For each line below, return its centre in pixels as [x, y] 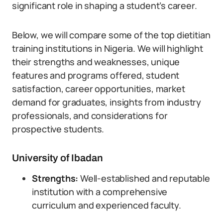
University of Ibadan [57, 158]
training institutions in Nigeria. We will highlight [108, 48]
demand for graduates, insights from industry [107, 102]
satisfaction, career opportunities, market [99, 89]
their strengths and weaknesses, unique [96, 62]
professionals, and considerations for [90, 115]
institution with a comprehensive [100, 192]
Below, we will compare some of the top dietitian [111, 35]
